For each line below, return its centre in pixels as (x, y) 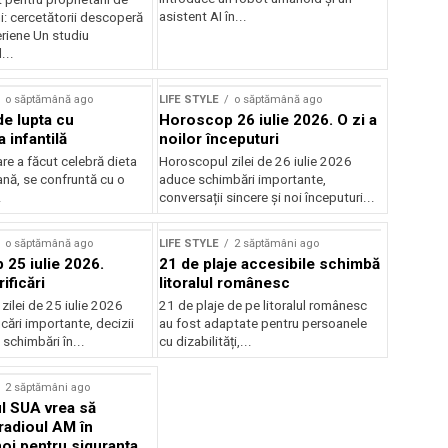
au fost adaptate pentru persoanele (263, 323)
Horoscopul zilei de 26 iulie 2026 (256, 161)
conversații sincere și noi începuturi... (267, 197)
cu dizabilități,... (206, 341)
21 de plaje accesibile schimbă (270, 263)
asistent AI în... (203, 16)
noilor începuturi (219, 138)
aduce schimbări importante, (243, 179)
